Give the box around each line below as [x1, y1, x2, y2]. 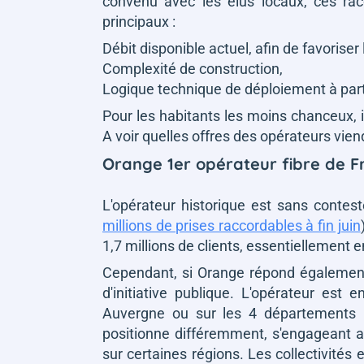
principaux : [102, 12, 175, 30]
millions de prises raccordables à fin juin [102, 216, 361, 234]
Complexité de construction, [102, 59, 283, 77]
